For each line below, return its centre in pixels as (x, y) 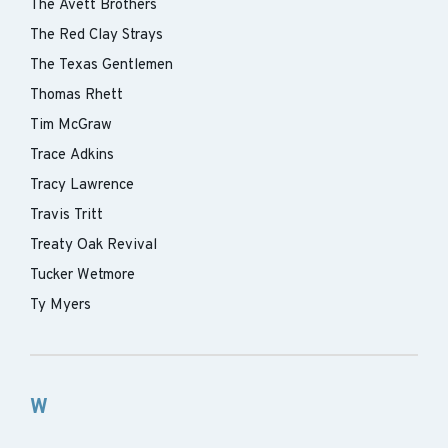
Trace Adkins (72, 155)
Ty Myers (60, 305)
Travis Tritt (66, 215)
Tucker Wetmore (82, 275)
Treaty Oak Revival (93, 245)
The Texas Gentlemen (101, 65)
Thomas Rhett (76, 95)
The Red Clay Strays (96, 35)
